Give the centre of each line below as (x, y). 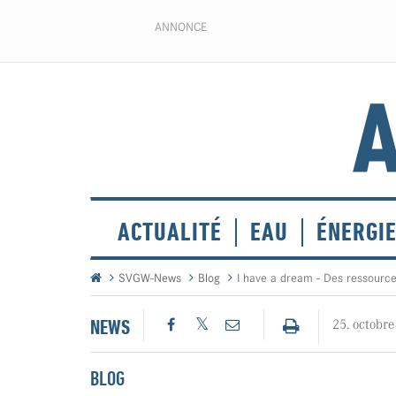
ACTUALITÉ (170, 232)
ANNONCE (181, 27)
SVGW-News (150, 278)
